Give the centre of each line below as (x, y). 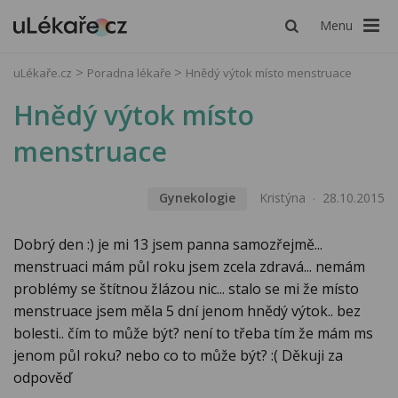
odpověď (43, 378)
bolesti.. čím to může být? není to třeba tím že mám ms (193, 334)
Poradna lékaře (131, 73)
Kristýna (283, 198)
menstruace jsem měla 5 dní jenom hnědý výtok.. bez (187, 311)
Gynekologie (197, 198)
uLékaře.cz (43, 73)
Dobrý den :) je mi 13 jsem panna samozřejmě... (168, 245)
